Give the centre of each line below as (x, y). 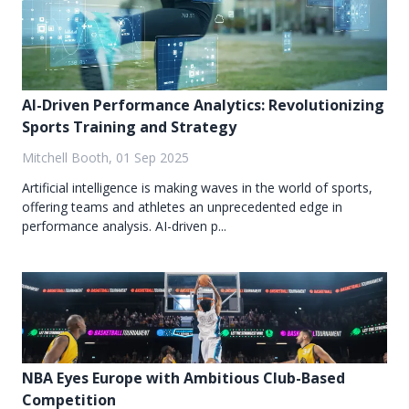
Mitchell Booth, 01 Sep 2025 (105, 158)
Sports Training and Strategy (129, 127)
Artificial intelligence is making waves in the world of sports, (197, 188)
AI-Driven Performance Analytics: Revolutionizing (203, 105)
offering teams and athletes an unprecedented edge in (182, 207)
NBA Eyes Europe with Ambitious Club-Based (184, 378)
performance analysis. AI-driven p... (124, 226)
